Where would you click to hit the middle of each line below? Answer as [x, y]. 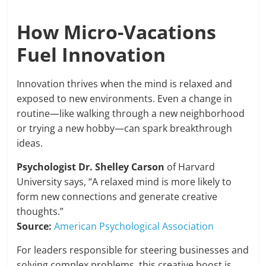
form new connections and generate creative [117, 197]
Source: [34, 226]
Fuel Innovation [91, 54]
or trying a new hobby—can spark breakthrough [125, 128]
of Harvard [190, 167]
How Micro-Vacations [117, 32]
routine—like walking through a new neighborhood [131, 113]
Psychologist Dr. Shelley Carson [91, 167]
